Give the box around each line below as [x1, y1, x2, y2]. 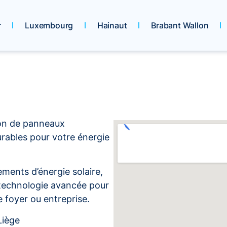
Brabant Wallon [151, 20, 209, 30]
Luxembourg [25, 20, 73, 30]
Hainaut [97, 20, 127, 30]
